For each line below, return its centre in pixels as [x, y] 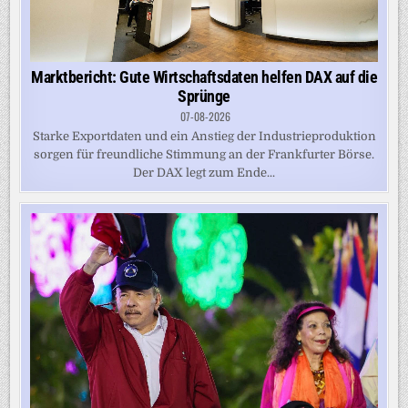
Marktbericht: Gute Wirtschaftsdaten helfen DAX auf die [204, 76]
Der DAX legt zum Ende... [204, 172]
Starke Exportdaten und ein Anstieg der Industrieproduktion [204, 136]
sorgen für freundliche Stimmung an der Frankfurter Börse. [204, 154]
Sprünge [204, 96]
